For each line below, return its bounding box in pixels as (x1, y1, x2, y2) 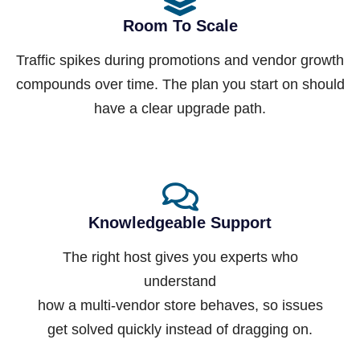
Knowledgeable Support (88, 214, 272, 232)
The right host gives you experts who (62, 249, 298, 266)
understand (144, 273, 216, 290)
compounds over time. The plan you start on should (15, 76, 345, 93)
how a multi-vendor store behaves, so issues (37, 297, 323, 314)
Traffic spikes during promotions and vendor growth (16, 52, 344, 69)
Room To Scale (122, 17, 238, 35)
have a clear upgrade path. (94, 100, 266, 117)
